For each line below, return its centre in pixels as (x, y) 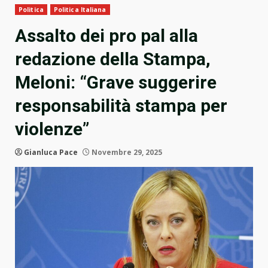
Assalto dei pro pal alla (106, 36)
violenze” (52, 129)
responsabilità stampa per (121, 106)
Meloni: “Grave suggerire (116, 83)
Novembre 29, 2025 (126, 153)
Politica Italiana (80, 10)
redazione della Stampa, (113, 59)
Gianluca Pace (51, 153)
